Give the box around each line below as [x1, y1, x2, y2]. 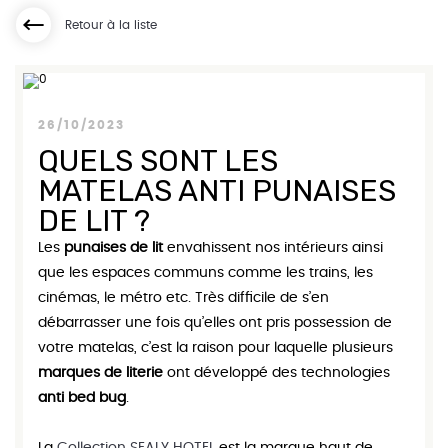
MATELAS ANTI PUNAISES [38, 173, 396, 209]
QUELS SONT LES [38, 143, 278, 179]
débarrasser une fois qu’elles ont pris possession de [38, 316, 392, 330]
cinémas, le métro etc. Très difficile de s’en [38, 291, 329, 305]
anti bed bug [38, 391, 126, 405]
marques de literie [38, 366, 163, 380]
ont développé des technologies [163, 366, 390, 380]
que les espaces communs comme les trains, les [38, 266, 373, 280]
